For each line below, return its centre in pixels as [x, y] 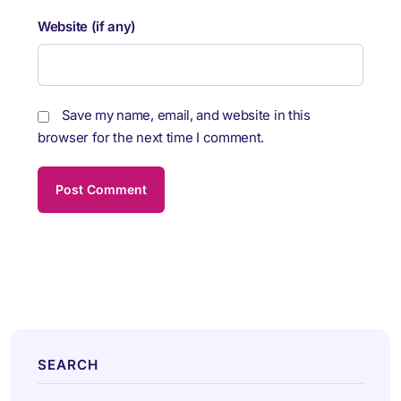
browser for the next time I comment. [151, 138]
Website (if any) [87, 27]
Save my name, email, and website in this [186, 115]
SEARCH [68, 365]
